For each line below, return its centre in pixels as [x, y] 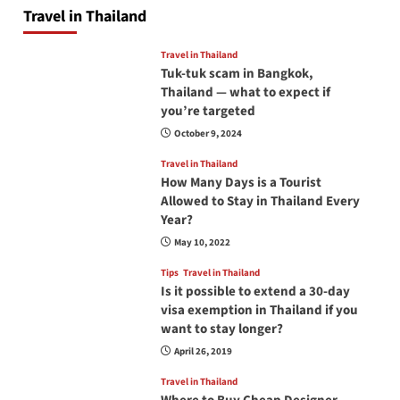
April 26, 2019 [203, 351]
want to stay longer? [221, 329]
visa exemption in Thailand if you [259, 310]
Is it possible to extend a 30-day [255, 291]
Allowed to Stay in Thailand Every [260, 201]
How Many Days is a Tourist [241, 182]
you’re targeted [208, 111]
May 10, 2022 [202, 242]
